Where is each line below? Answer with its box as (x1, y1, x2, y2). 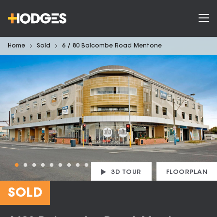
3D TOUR (111, 169, 142, 175)
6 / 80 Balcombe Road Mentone (62, 43, 162, 49)
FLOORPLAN (166, 169, 207, 175)
